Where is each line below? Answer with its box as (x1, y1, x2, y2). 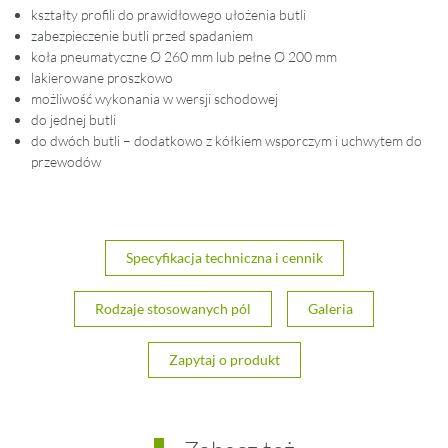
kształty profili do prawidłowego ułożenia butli (31, 6, 306, 23)
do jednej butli (31, 111, 116, 128)
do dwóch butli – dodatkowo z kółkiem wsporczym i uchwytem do (31, 132, 422, 149)
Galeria (308, 299, 353, 317)
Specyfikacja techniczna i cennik (125, 248, 323, 266)
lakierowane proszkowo (31, 69, 173, 86)
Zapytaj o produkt (168, 350, 280, 368)
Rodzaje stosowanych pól (95, 299, 251, 317)
